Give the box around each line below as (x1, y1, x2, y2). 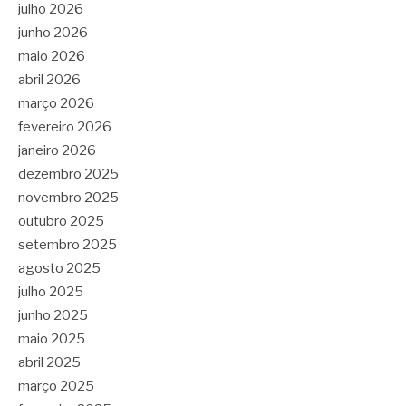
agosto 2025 (18, 259, 101, 276)
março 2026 (18, 94, 94, 111)
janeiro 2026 (18, 141, 96, 159)
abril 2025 (18, 353, 81, 371)
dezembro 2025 (18, 165, 119, 182)
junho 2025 (18, 306, 88, 324)
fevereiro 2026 (18, 118, 111, 135)
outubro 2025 (18, 212, 104, 229)
